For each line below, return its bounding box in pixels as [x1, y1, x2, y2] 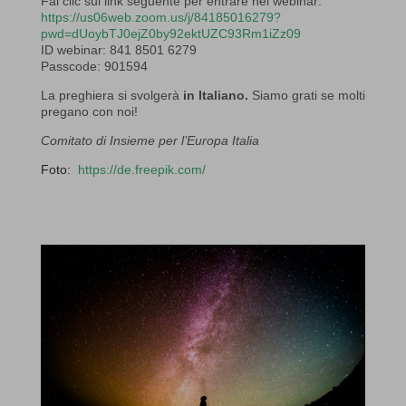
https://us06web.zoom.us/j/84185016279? [40, 10, 281, 25]
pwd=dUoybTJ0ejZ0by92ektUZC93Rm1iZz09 [40, 26, 301, 42]
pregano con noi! [40, 104, 138, 120]
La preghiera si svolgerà [40, 88, 183, 103]
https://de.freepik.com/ [70, 162, 209, 178]
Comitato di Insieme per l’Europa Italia [40, 133, 259, 149]
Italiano [198, 88, 245, 103]
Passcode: [40, 59, 101, 74]
